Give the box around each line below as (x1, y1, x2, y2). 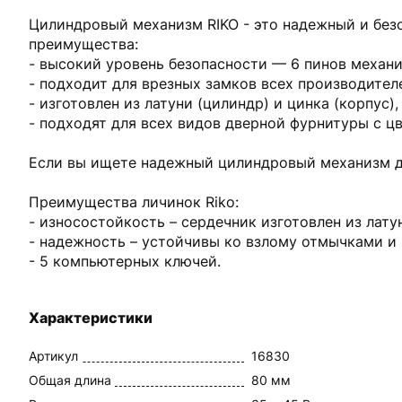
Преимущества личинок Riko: (29, 193, 239, 211)
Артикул (29, 348, 78, 363)
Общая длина (29, 372, 111, 388)
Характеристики (29, 309, 153, 327)
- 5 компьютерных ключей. (29, 252, 221, 270)
